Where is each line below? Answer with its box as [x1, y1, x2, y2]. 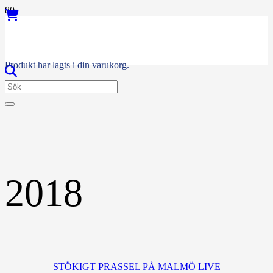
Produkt [5, 60, 35, 70]
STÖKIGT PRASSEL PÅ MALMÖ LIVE [52, 261, 221, 272]
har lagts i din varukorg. [35, 60, 129, 70]
